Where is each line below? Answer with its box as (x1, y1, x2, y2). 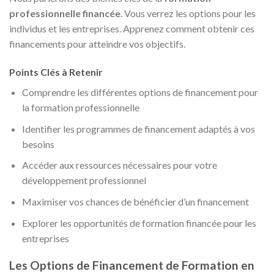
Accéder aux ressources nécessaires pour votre (21, 159, 217, 171)
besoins (21, 138, 54, 150)
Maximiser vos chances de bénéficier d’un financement (21, 195, 249, 207)
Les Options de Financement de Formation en (9, 258, 254, 273)
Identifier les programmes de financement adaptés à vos (21, 122, 255, 135)
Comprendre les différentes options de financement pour (21, 86, 258, 98)
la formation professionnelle (21, 102, 139, 114)
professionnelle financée (9, 7, 120, 20)
